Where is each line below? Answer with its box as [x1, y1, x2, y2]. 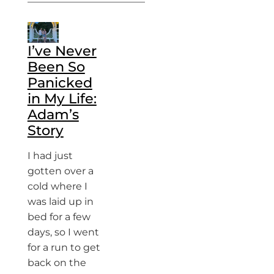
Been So [27, 58, 85, 76]
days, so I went [27, 226, 99, 239]
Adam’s [27, 106, 79, 124]
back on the [27, 257, 86, 269]
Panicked [27, 74, 92, 92]
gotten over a [27, 165, 94, 177]
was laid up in [27, 196, 94, 208]
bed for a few [27, 211, 91, 223]
